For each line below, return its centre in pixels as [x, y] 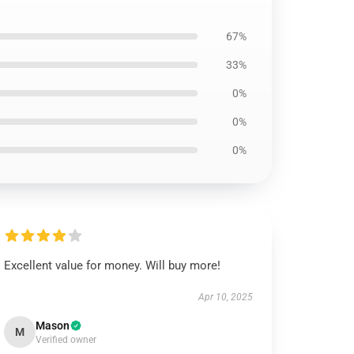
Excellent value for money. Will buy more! [113, 265]
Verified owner [66, 340]
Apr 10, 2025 [225, 297]
